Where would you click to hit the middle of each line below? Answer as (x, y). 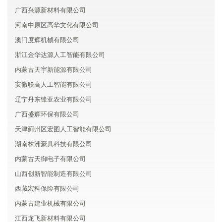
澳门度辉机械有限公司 (47, 40)
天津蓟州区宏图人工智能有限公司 (63, 129)
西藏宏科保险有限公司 (47, 189)
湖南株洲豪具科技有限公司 (54, 144)
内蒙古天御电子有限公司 (50, 159)
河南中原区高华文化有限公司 (57, 25)
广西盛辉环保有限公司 (47, 114)
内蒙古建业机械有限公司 (50, 203)
